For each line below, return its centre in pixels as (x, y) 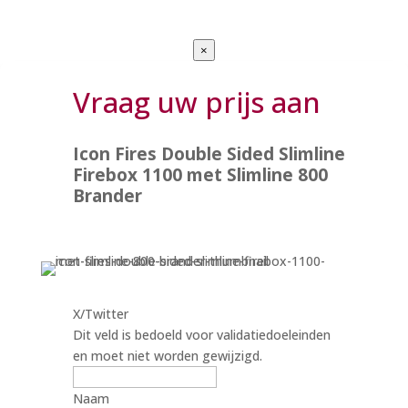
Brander (107, 195)
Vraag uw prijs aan (196, 102)
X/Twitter (100, 313)
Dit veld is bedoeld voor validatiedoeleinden (201, 334)
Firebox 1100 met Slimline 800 (200, 174)
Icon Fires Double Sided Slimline (209, 153)
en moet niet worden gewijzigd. (167, 355)
